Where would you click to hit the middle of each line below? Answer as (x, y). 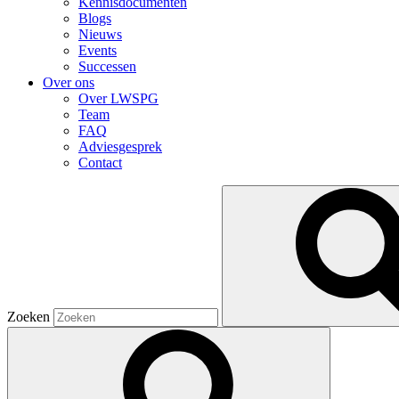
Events (98, 51)
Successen (107, 67)
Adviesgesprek (120, 147)
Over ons (69, 83)
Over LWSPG (118, 99)
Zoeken (28, 317)
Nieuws (100, 35)
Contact (100, 163)
